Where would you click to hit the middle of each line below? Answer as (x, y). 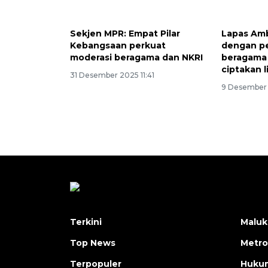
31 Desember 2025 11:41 (112, 75)
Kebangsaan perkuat (118, 46)
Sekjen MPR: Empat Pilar (125, 34)
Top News (93, 243)
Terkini (86, 222)
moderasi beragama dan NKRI (136, 58)
